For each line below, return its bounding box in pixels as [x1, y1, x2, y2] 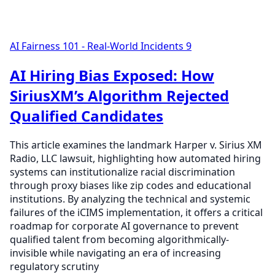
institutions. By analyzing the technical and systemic [10, 192, 250, 206]
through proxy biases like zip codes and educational [10, 178, 251, 192]
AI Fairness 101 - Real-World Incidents [10, 39, 184, 53]
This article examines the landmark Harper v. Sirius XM [10, 137, 262, 152]
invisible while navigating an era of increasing [10, 246, 221, 260]
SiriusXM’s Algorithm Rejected [10, 85, 229, 106]
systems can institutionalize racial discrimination [10, 165, 235, 179]
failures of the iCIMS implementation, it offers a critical [10, 205, 263, 219]
